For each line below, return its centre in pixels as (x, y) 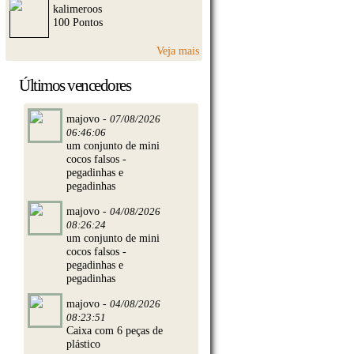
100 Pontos (78, 22)
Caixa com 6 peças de (115, 330)
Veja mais (178, 51)
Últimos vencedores (75, 85)
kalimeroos (77, 8)
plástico (83, 343)
